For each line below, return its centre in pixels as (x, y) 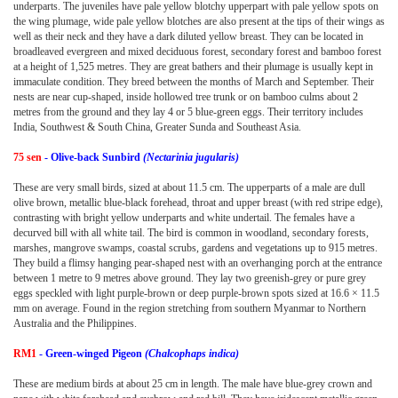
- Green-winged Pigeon (91, 353)
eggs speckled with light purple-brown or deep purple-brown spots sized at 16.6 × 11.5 (196, 293)
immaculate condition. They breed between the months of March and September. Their (194, 81)
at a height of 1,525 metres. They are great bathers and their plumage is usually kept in (193, 66)
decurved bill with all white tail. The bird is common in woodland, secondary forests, (191, 232)
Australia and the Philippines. (75, 323)
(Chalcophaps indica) (192, 353)
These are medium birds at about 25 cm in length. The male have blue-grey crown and (193, 383)
